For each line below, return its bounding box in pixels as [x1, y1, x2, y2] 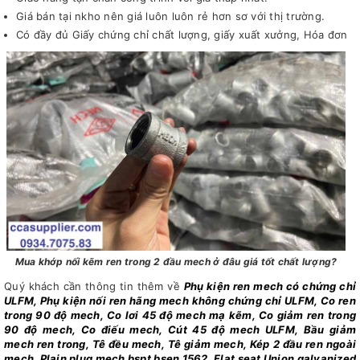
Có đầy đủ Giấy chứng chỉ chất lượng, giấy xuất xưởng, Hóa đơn [16, 28, 348, 42]
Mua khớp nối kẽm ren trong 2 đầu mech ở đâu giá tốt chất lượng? [14, 256, 337, 268]
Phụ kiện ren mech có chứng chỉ [183, 280, 356, 293]
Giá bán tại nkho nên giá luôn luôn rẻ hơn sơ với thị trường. [16, 9, 325, 22]
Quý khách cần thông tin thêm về [4, 280, 184, 293]
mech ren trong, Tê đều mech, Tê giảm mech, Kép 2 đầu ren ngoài [4, 337, 356, 351]
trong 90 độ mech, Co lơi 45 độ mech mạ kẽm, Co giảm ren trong [4, 309, 356, 322]
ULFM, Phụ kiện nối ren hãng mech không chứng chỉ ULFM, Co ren [4, 294, 356, 308]
